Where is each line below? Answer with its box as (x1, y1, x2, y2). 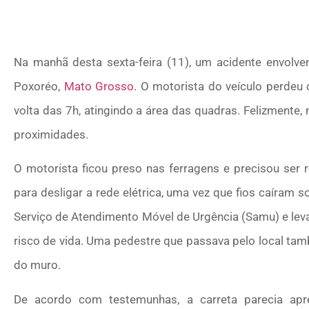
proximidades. (14, 127, 88, 141)
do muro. (14, 258, 61, 272)
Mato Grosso (63, 79, 134, 93)
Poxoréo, (14, 79, 64, 93)
